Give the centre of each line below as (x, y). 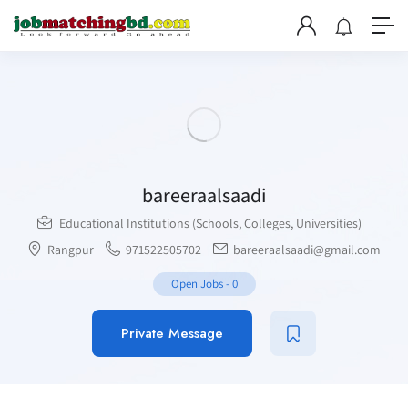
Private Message (172, 333)
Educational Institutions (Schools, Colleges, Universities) (210, 223)
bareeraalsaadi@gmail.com (306, 250)
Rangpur (71, 250)
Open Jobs (197, 284)
